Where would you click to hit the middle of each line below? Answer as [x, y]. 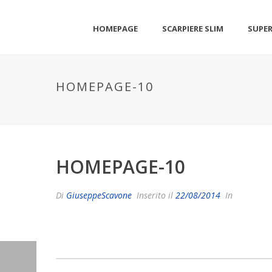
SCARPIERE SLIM [193, 28]
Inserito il [155, 195]
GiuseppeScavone [99, 195]
